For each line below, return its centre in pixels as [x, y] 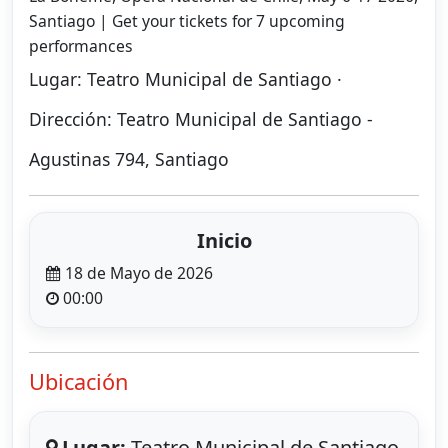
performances [81, 46]
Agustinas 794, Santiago [129, 159]
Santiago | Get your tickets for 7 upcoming [187, 21]
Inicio [224, 241]
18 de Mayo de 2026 [137, 273]
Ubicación [78, 382]
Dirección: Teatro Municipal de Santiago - [201, 119]
